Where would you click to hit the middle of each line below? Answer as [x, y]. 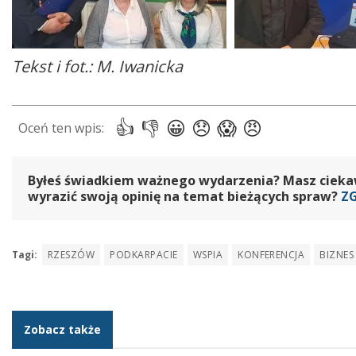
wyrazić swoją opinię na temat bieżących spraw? [184, 197]
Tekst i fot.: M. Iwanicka [97, 67]
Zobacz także [62, 330]
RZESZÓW [72, 255]
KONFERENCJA [271, 255]
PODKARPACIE [144, 255]
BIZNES [337, 255]
